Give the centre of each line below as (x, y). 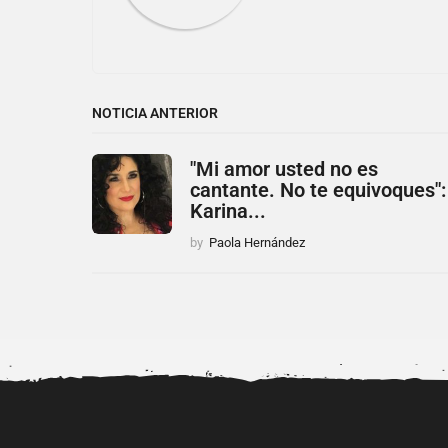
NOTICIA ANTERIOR (155, 112)
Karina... (228, 210)
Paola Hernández (257, 242)
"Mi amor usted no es (284, 168)
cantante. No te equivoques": (318, 189)
